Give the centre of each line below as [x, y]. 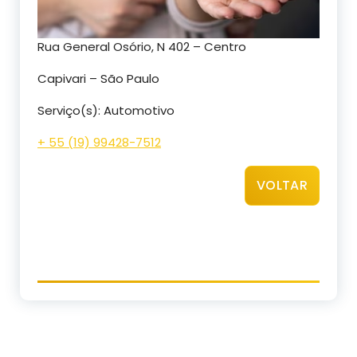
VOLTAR [282, 186]
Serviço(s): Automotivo [106, 111]
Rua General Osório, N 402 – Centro [142, 47]
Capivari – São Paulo [98, 79]
